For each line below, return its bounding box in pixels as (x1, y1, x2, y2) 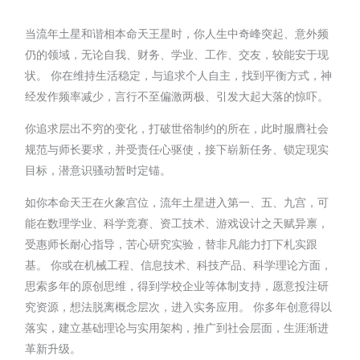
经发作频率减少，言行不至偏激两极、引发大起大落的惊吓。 (25, 88, 329, 103)
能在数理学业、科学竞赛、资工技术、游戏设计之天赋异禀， (25, 215, 329, 230)
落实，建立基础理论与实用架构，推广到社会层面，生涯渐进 (25, 320, 329, 334)
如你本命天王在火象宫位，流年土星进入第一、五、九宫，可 (25, 194, 329, 209)
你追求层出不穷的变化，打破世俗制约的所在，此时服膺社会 (25, 121, 329, 135)
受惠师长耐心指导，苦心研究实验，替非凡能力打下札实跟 (25, 236, 318, 251)
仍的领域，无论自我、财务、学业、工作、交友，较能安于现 (25, 47, 329, 61)
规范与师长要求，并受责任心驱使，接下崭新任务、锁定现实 (25, 141, 329, 156)
